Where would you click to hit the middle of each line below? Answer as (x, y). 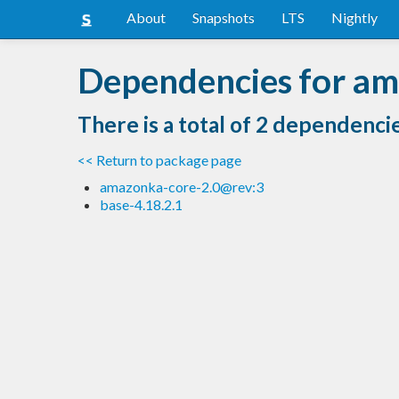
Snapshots (224, 17)
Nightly (354, 17)
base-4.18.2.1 (141, 204)
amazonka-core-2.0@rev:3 (182, 186)
